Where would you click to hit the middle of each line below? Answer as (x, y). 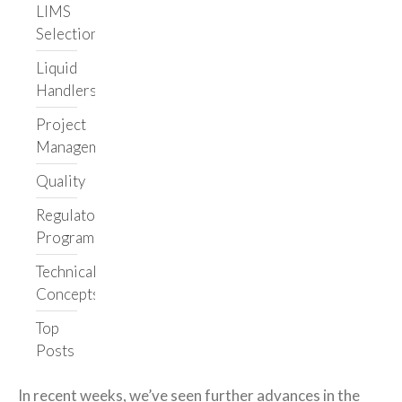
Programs (69, 237)
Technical (66, 271)
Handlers (66, 90)
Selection (67, 33)
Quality (61, 180)
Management (79, 146)
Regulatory (72, 214)
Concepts (68, 293)
